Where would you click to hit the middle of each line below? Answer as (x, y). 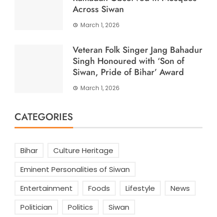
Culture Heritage (83, 150)
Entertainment (46, 188)
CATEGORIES (44, 117)
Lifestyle (140, 188)
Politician (36, 207)
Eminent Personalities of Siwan (75, 169)
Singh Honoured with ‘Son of (129, 61)
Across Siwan (98, 9)
